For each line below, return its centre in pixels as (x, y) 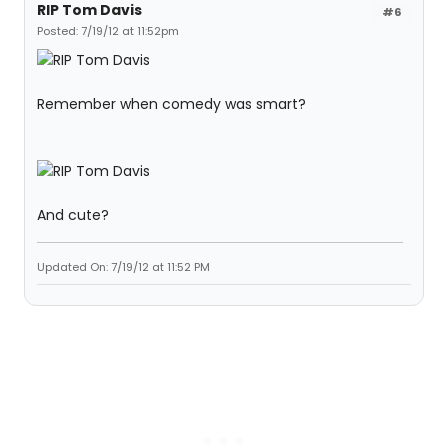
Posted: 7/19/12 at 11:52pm (108, 31)
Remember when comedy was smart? (171, 104)
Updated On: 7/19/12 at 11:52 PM (123, 267)
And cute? (73, 215)
